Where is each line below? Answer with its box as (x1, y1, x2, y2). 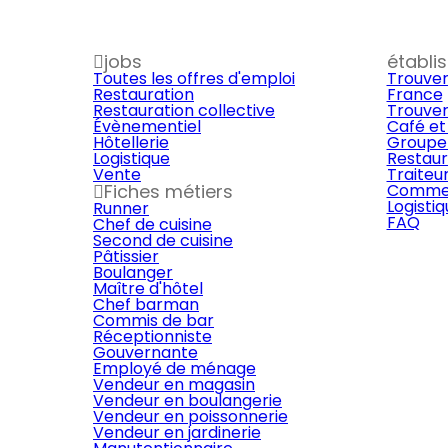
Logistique (93, 147, 170, 170)
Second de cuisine (93, 229, 233, 252)
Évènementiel (93, 115, 201, 138)
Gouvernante (93, 341, 198, 364)
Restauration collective (93, 99, 275, 122)
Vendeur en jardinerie (93, 421, 261, 444)
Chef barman (93, 293, 199, 316)
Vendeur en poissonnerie (93, 405, 288, 428)
